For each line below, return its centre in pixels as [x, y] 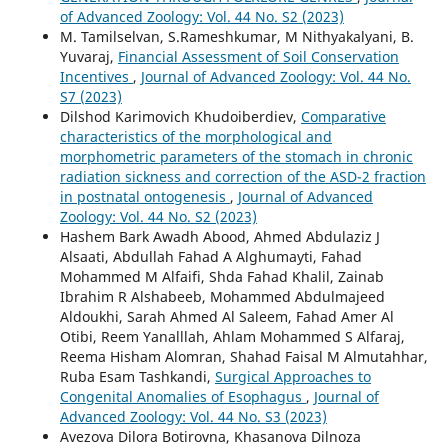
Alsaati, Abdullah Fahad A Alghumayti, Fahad [210, 257]
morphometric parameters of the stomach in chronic [236, 157]
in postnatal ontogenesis [144, 197]
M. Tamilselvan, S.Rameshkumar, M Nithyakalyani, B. [236, 37]
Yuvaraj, [88, 57]
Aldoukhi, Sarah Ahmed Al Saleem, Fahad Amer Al [226, 317]
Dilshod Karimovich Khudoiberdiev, [180, 117]
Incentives [96, 77]
